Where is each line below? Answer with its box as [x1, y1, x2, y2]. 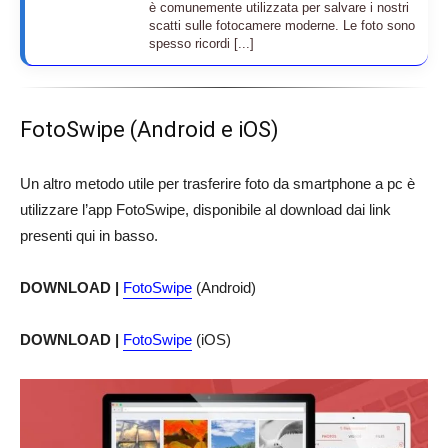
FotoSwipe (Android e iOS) [20, 116, 279, 142]
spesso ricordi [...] [149, 35, 254, 51]
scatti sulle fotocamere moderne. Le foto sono [149, 17, 415, 33]
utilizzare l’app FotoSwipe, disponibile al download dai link [20, 200, 391, 218]
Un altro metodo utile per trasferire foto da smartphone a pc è [20, 174, 415, 192]
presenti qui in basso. [20, 226, 158, 244]
